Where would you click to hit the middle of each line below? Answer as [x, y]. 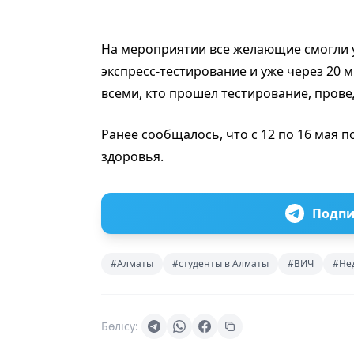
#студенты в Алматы [220, 263]
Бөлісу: [120, 326]
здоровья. [132, 156]
